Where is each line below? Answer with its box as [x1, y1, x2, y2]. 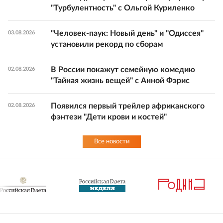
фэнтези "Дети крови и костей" [51, 112, 167, 121]
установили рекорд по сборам [51, 40, 163, 48]
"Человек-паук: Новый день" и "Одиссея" [51, 29, 204, 37]
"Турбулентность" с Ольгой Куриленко [51, 3, 195, 12]
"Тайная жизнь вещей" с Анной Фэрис [51, 76, 190, 85]
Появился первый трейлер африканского [51, 102, 205, 110]
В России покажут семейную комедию [51, 65, 195, 74]
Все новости [94, 138, 129, 145]
